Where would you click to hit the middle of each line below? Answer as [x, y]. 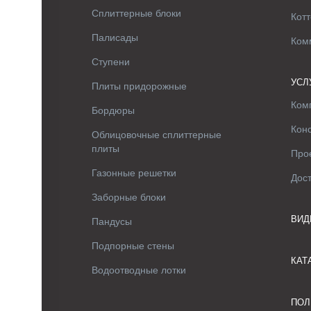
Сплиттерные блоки [136, 13]
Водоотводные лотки [139, 270]
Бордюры [113, 110]
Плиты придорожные [139, 86]
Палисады [115, 37]
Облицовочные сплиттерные [157, 135]
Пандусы [112, 221]
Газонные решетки [134, 173]
